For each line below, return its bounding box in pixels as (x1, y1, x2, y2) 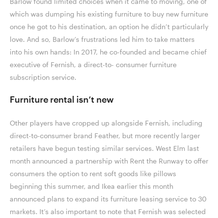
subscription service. (10, 73, 78, 82)
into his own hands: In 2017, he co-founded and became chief (10, 48, 207, 56)
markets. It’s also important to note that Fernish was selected (10, 207, 206, 216)
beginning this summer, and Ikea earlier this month (10, 182, 173, 191)
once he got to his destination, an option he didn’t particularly (10, 22, 208, 31)
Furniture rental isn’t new (10, 94, 116, 105)
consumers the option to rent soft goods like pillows (10, 169, 176, 178)
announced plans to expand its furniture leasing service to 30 (10, 195, 207, 203)
